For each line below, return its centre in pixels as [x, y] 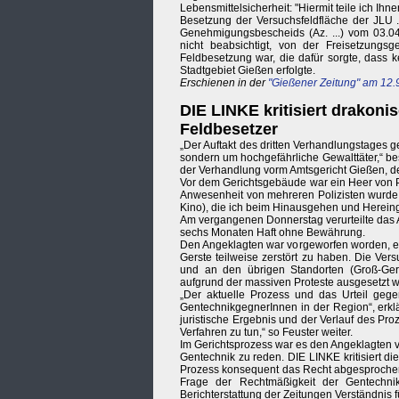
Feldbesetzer [229, 130]
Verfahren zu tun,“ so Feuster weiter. [266, 333]
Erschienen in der [224, 83]
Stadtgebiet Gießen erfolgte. [248, 71]
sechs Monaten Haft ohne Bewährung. [273, 233]
